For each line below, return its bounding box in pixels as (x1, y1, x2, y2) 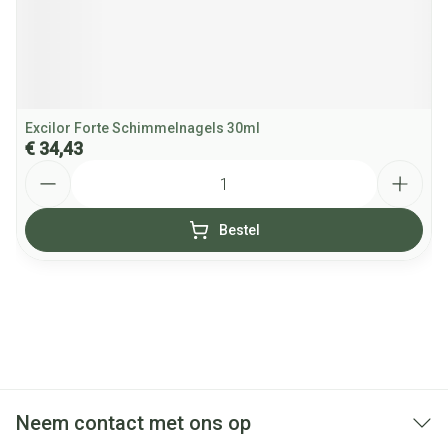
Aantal (24, 159, 70, 178)
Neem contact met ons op (16, 411, 251, 435)
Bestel (218, 222, 260, 238)
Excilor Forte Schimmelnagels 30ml (25, 120, 260, 136)
